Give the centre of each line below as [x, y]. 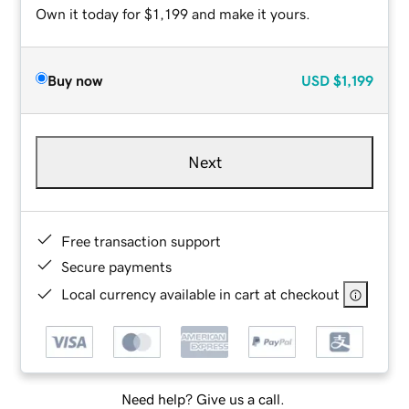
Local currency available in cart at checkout [201, 294]
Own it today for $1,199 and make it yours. [173, 13]
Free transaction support [142, 241]
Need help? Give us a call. [203, 399]
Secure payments [117, 266]
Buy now [75, 80]
